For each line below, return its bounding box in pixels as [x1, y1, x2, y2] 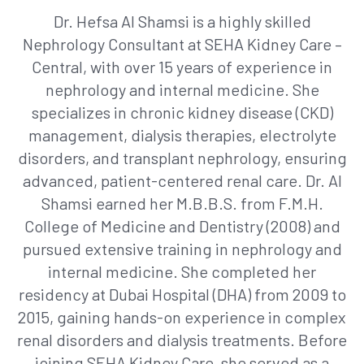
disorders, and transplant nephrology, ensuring [17, 147, 347, 167]
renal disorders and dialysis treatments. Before [17, 329, 347, 349]
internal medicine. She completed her [48, 261, 316, 281]
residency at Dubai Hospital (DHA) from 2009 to [18, 284, 346, 304]
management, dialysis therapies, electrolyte [28, 124, 336, 145]
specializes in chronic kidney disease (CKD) [31, 102, 333, 122]
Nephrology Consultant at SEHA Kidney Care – [22, 33, 342, 54]
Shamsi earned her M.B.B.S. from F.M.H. [41, 193, 323, 213]
